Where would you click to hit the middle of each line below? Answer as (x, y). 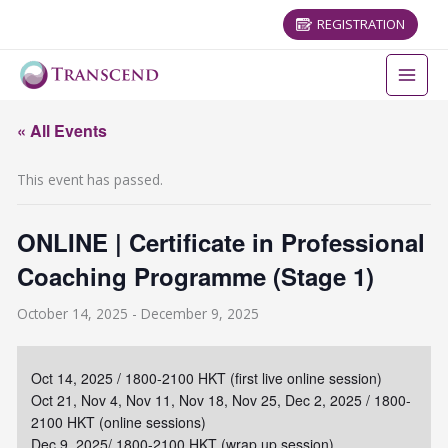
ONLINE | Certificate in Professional (221, 242)
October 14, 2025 (73, 313)
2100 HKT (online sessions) (119, 421)
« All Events (62, 130)
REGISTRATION (361, 24)
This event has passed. (90, 179)
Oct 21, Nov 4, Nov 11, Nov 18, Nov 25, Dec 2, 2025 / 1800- (221, 399)
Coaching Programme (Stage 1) (196, 276)
